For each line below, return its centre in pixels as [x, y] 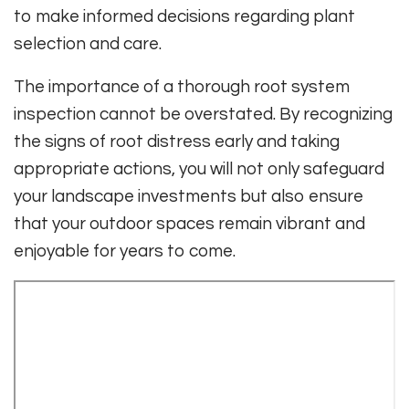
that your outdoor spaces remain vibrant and [189, 223]
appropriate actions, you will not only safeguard [199, 168]
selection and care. [88, 43]
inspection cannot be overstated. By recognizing [203, 114]
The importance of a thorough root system [182, 86]
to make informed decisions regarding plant [184, 16]
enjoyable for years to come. [125, 251]
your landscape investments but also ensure [189, 196]
